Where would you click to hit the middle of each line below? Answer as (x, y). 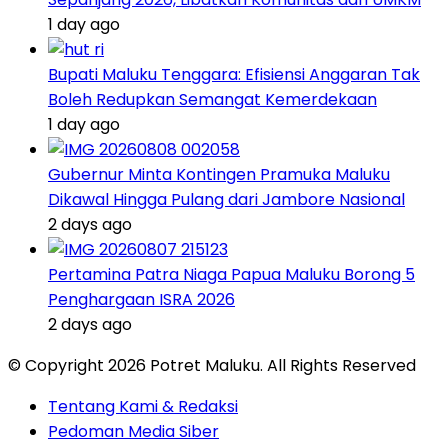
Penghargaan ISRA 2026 (141, 299)
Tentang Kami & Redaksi (143, 406)
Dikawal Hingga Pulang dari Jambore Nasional (226, 199)
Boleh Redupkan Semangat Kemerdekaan (212, 99)
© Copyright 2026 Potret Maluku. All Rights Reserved (212, 365)
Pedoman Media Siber (133, 431)
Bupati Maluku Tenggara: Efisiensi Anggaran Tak (234, 74)
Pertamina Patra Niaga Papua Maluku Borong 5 (231, 274)
